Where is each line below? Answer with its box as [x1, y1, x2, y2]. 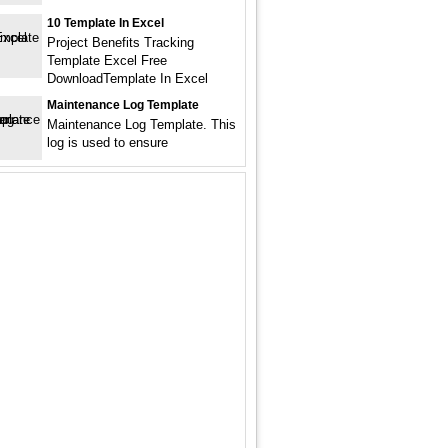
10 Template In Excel [47, 16, 164, 30]
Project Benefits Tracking [47, 35, 194, 50]
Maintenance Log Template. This [47, 117, 236, 132]
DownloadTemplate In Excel [47, 71, 208, 86]
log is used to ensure [47, 135, 168, 150]
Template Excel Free [47, 53, 167, 68]
